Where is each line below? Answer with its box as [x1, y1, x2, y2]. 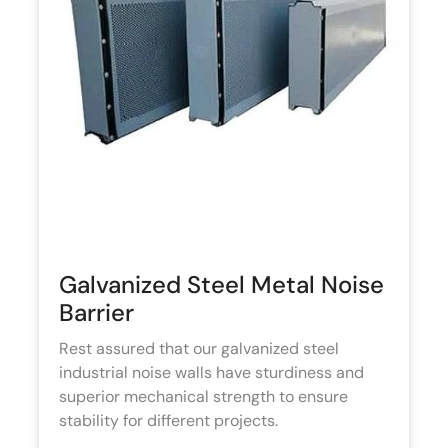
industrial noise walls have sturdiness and [59, 362, 364, 384]
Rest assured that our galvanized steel [59, 338, 339, 360]
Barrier [59, 297, 134, 329]
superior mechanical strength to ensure [59, 386, 348, 408]
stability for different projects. [59, 410, 278, 432]
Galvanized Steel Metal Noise [59, 269, 384, 301]
